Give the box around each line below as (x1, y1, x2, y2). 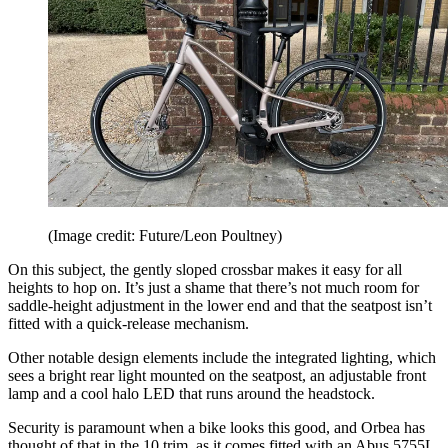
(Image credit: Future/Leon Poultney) (48, 226, 282, 244)
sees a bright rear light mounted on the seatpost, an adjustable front (8, 366, 426, 384)
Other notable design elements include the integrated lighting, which (8, 348, 436, 366)
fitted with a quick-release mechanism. (8, 314, 249, 332)
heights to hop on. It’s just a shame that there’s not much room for (8, 278, 419, 296)
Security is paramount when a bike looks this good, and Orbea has (8, 418, 425, 436)
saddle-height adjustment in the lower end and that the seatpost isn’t (8, 296, 432, 314)
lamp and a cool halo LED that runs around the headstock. (8, 384, 375, 402)
